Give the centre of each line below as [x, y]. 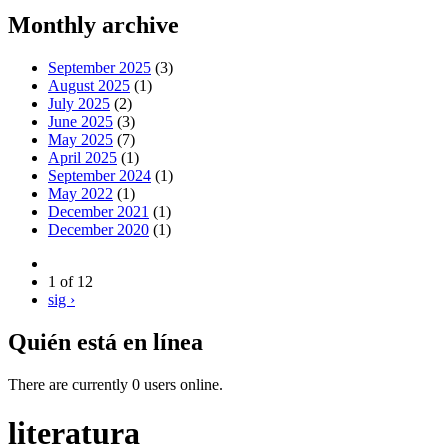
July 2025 [79, 103]
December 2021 [98, 211]
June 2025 [80, 121]
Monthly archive [93, 24]
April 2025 [82, 157]
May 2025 [80, 139]
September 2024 [99, 175]
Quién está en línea [105, 341]
